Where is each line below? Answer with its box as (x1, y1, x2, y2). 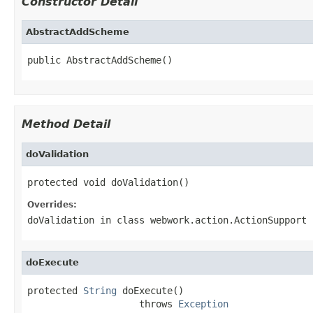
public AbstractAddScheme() (27, 54, 173, 66)
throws (27, 298, 178, 310)
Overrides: (27, 199, 77, 210)
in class (94, 214, 150, 226)
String (83, 284, 117, 296)
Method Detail (22, 117, 110, 131)
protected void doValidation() (27, 176, 189, 188)
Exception (178, 298, 228, 310)
